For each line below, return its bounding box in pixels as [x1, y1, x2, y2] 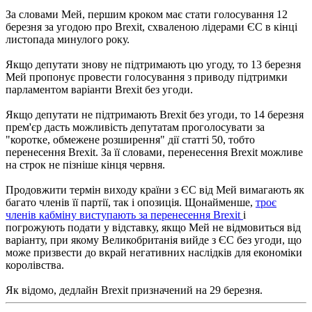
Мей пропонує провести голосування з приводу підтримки [6, 70, 288, 83]
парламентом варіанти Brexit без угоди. [6, 83, 193, 95]
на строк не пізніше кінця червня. [6, 158, 165, 171]
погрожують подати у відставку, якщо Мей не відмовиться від [6, 221, 301, 233]
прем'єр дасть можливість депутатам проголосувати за [6, 120, 265, 133]
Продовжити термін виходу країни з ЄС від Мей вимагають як [6, 183, 304, 196]
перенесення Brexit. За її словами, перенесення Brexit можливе [6, 146, 303, 158]
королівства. [6, 258, 64, 271]
